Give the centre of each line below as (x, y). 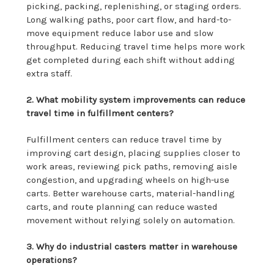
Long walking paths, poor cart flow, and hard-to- (129, 19)
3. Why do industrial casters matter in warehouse (132, 246)
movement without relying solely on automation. (131, 220)
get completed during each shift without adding (131, 60)
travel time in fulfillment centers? (100, 113)
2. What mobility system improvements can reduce (136, 99)
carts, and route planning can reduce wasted (122, 206)
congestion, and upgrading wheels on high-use (128, 180)
